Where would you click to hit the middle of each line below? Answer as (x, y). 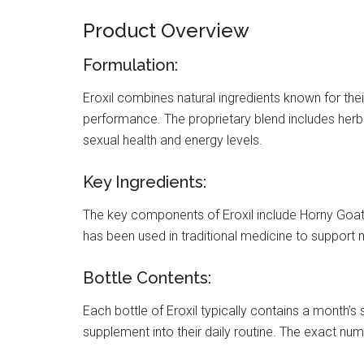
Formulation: (130, 65)
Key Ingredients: (145, 182)
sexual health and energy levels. (173, 140)
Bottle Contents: (147, 277)
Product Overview (166, 30)
